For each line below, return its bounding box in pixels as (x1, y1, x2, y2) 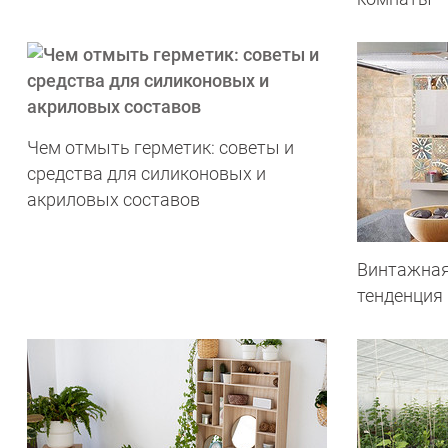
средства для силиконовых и (27, 163, 266, 184)
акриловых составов (27, 189, 200, 210)
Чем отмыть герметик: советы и (27, 137, 294, 158)
